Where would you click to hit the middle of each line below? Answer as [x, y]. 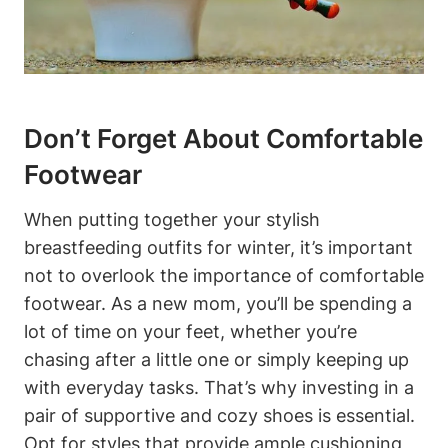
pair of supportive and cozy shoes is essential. [219, 416]
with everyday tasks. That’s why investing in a [219, 388]
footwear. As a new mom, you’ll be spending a [218, 304]
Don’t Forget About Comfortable [223, 139]
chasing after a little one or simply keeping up [216, 360]
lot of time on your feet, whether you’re [190, 332]
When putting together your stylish [172, 220]
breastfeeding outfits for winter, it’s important [218, 248]
